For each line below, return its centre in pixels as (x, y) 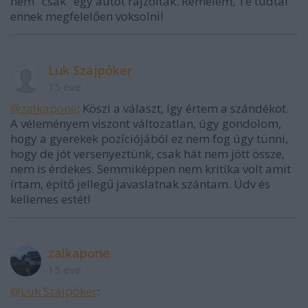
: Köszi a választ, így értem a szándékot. (183, 109)
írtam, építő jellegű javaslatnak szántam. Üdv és (140, 184)
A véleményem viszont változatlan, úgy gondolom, (146, 124)
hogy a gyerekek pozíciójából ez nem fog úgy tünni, (149, 139)
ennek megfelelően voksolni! (87, 16)
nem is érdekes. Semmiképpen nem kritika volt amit (151, 169)
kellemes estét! (50, 199)
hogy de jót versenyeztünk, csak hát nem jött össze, (147, 154)
